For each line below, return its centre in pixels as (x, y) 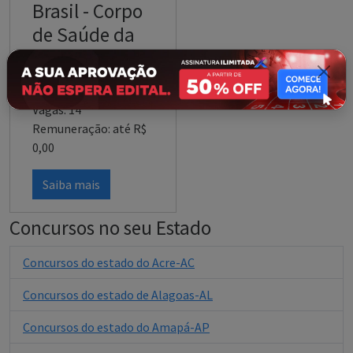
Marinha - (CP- (91, 59)
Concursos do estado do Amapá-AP (116, 327)
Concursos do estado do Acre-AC (109, 263)
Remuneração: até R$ (89, 129)
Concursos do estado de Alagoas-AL (118, 295)
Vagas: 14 (57, 110)
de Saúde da (84, 35)
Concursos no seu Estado (110, 228)
